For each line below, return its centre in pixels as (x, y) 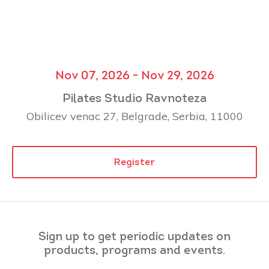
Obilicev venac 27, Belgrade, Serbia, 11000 (134, 116)
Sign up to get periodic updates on (134, 237)
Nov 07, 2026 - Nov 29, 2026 (134, 76)
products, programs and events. (134, 251)
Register (134, 162)
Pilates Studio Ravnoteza (134, 99)
